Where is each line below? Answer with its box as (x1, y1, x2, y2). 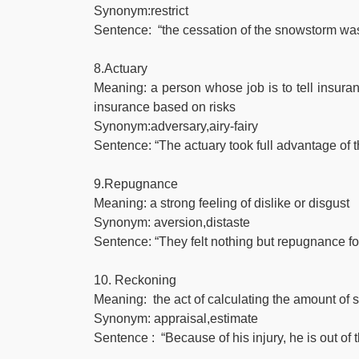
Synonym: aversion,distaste (94, 216, 250, 229)
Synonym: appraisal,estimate (94, 312, 258, 325)
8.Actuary (94, 62, 147, 75)
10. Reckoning (94, 273, 176, 287)
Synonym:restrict (94, 4, 188, 18)
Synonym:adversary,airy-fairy (94, 119, 258, 133)
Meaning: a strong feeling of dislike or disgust (94, 196, 349, 210)
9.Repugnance (94, 177, 178, 191)
